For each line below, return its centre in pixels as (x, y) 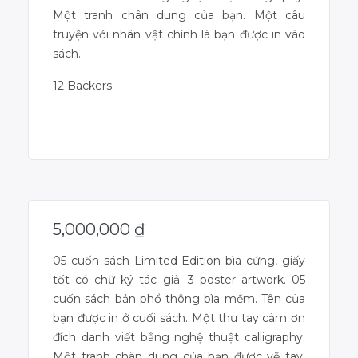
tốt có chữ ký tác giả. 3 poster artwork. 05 (179, 279)
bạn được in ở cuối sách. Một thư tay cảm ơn (179, 318)
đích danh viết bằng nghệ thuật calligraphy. (179, 337)
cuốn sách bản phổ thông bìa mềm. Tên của (179, 298)
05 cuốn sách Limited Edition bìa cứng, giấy (179, 260)
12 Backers (82, 85)
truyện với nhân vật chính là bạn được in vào (179, 34)
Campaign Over (179, 136)
